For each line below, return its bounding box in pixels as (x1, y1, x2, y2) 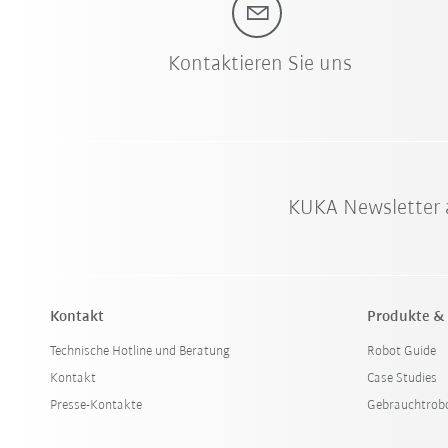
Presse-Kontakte (50, 397, 143, 413)
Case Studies (367, 370, 438, 386)
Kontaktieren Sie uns (162, 52, 352, 76)
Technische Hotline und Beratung (50, 343, 231, 359)
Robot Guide (367, 343, 437, 359)
